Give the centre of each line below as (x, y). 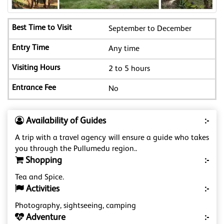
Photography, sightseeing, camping (75, 206)
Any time (124, 49)
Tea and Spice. (39, 178)
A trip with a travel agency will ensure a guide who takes (112, 138)
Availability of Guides (65, 121)
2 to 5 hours (129, 69)
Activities (42, 189)
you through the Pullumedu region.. (76, 149)
